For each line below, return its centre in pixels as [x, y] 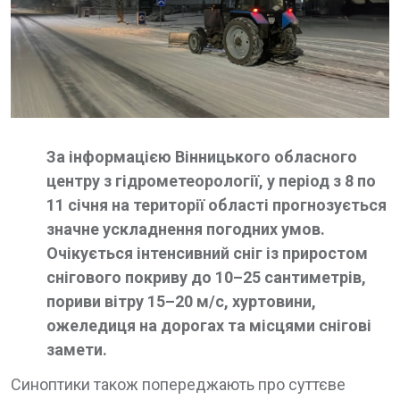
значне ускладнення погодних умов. [186, 229]
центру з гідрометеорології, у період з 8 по [211, 181]
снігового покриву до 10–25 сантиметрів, [206, 277]
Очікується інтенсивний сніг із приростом [207, 253]
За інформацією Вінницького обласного [202, 157]
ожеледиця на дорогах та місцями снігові [209, 325]
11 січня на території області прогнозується [217, 205]
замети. [77, 350]
